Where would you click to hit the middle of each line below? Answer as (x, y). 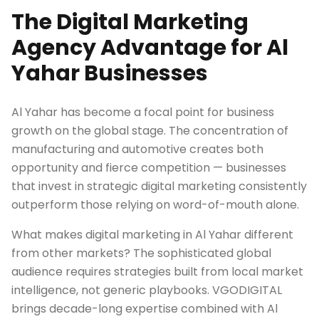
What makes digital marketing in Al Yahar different (152, 235)
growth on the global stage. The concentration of (150, 131)
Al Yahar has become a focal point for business (143, 112)
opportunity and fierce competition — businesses (149, 168)
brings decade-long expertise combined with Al (145, 309)
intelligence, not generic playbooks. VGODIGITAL (147, 290)
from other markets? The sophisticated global (141, 253)
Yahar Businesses (110, 73)
